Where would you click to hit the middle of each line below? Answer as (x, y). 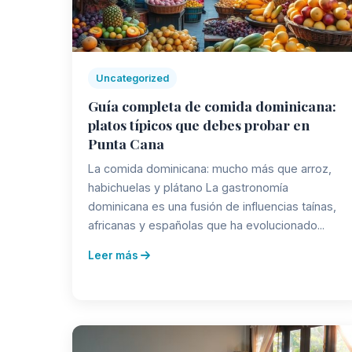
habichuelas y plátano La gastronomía (188, 187)
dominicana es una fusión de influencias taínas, (212, 206)
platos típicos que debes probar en (199, 124)
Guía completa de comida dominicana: (212, 105)
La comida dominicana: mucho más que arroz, (210, 168)
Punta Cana (126, 143)
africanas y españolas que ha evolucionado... (206, 225)
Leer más (114, 255)
